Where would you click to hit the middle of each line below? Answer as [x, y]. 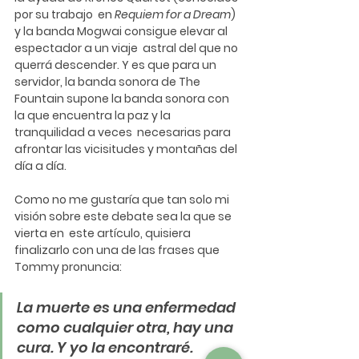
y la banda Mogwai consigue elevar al [122, 31]
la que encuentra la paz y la [94, 115]
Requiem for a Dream [173, 14]
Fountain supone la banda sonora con [123, 98]
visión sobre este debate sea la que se [124, 216]
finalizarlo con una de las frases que [118, 250]
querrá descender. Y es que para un [117, 65]
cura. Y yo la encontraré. [105, 347]
